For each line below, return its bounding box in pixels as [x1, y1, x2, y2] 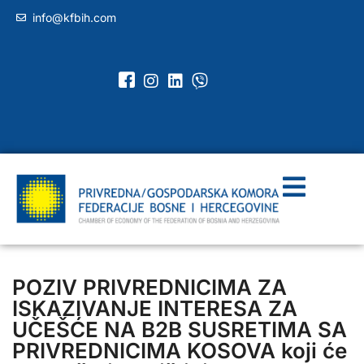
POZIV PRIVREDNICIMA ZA [12, 274, 287, 300]
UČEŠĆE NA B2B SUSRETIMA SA [12, 316, 347, 342]
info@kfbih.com [32, 11, 116, 24]
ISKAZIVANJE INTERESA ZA [12, 295, 297, 321]
